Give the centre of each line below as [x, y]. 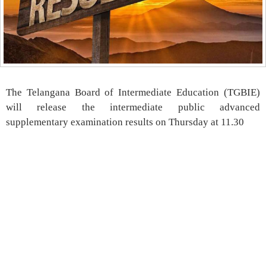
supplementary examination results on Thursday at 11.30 [125, 122]
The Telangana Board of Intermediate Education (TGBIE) [133, 93]
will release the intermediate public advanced [133, 107]
